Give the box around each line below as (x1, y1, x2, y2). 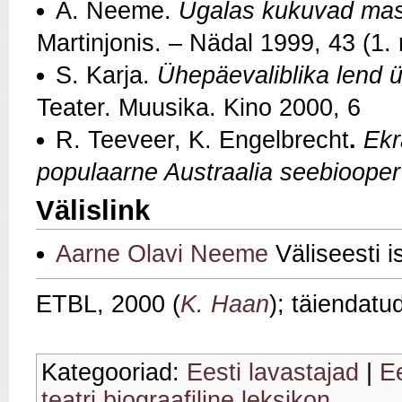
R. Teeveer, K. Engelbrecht (56, 127, 349, 154)
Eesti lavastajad (187, 358, 359, 386)
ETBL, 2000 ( (36, 290, 180, 318)
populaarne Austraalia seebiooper (37, 159, 400, 187)
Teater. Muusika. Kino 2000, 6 (37, 94, 361, 122)
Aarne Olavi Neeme (56, 240, 268, 267)
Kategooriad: (41, 358, 187, 386)
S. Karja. (56, 62, 157, 90)
